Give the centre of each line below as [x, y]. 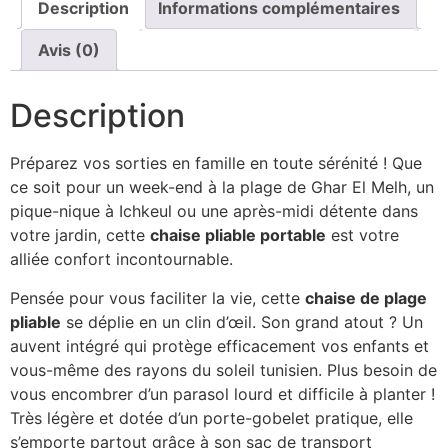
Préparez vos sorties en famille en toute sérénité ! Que [216, 163]
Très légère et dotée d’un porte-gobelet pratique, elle [211, 417]
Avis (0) [69, 50]
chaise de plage [366, 297]
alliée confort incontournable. [121, 259]
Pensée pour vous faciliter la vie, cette [157, 297]
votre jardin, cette [80, 235]
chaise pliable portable [238, 235]
